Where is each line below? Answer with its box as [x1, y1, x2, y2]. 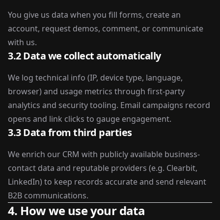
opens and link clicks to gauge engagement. [8, 113, 171, 124]
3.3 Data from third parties [8, 126, 132, 139]
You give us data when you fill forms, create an [8, 9, 181, 20]
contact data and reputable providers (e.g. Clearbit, [8, 163, 197, 173]
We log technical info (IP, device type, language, [8, 72, 183, 83]
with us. [8, 37, 37, 48]
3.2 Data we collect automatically [8, 49, 161, 62]
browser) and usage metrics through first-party [8, 86, 185, 97]
